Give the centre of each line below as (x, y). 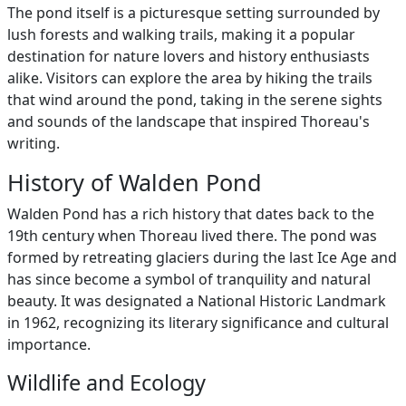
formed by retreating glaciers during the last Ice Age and (202, 257)
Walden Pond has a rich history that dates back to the (191, 214)
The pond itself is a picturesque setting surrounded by (193, 13)
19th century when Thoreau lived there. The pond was (192, 236)
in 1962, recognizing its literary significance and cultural (198, 323)
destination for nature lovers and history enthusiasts (188, 56)
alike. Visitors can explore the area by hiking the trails (190, 78)
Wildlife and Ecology (106, 382)
